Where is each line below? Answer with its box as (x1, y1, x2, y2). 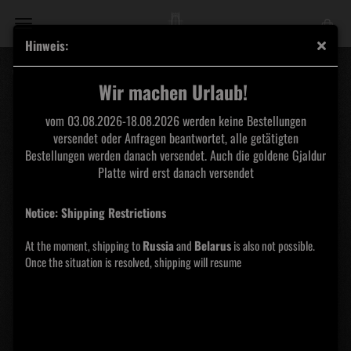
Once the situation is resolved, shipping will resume (25, 253, 241, 270)
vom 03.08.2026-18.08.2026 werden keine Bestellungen (45, 111, 306, 130)
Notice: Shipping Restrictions (25, 204, 166, 221)
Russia (143, 237, 174, 254)
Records (277, 129, 316, 147)
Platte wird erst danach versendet (97, 163, 254, 182)
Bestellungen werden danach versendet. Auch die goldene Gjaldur (25, 146, 326, 165)
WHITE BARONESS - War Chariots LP (12, 65, 179, 84)
